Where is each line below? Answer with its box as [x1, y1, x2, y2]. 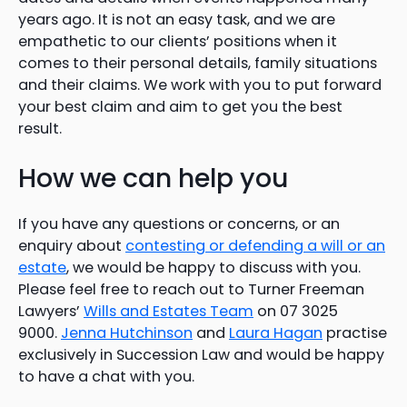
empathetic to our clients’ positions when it [18, 30, 337, 52]
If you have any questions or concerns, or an [18, 213, 340, 235]
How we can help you [18, 160, 288, 197]
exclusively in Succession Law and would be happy [18, 344, 384, 366]
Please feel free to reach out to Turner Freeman [18, 279, 364, 301]
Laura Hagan [229, 323, 323, 344]
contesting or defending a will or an [125, 235, 385, 257]
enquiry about [18, 235, 125, 257]
